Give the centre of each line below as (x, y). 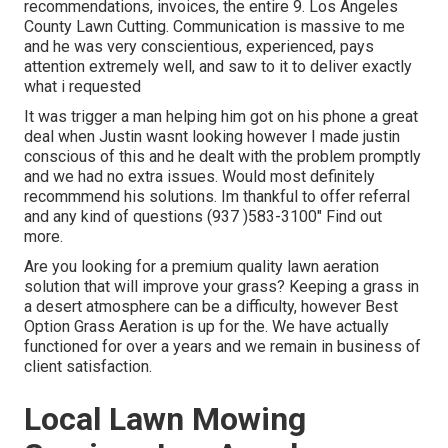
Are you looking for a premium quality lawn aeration (201, 267)
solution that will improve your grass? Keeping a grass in (221, 287)
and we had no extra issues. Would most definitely (199, 177)
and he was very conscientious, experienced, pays (199, 47)
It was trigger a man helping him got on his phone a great (221, 117)
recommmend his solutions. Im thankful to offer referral (217, 197)
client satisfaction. (88, 367)
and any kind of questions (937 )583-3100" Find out (203, 217)
